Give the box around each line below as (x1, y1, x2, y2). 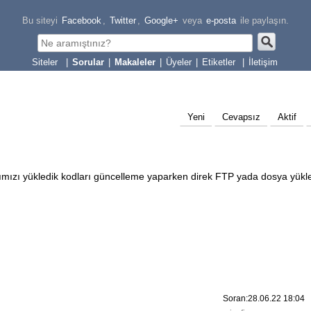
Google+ (144, 15, 178, 26)
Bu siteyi (22, 15, 58, 26)
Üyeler (166, 57, 192, 67)
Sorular (72, 57, 104, 67)
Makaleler (115, 57, 155, 67)
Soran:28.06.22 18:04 (223, 294, 305, 303)
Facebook (62, 15, 101, 26)
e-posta (206, 15, 236, 26)
